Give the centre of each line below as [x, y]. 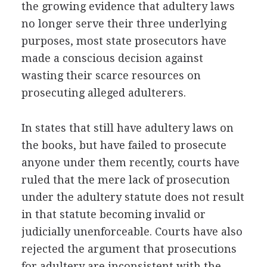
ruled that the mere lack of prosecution [125, 179]
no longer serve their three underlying [124, 23]
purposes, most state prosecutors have [124, 41]
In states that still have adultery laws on [127, 128]
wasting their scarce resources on [111, 75]
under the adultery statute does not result [133, 197]
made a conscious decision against [112, 58]
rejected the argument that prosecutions [129, 249]
